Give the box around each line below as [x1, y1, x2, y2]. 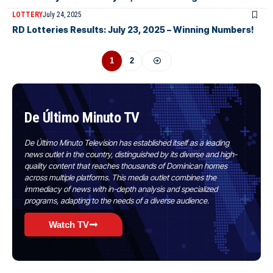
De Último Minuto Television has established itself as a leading [24, 137, 229, 147]
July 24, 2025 [43, 10, 82, 19]
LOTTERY [12, 10, 43, 19]
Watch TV [49, 219, 89, 230]
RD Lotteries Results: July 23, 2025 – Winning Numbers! [12, 24, 254, 35]
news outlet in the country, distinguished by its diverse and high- [24, 149, 237, 159]
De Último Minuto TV [24, 108, 140, 126]
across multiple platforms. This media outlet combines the [24, 172, 216, 182]
